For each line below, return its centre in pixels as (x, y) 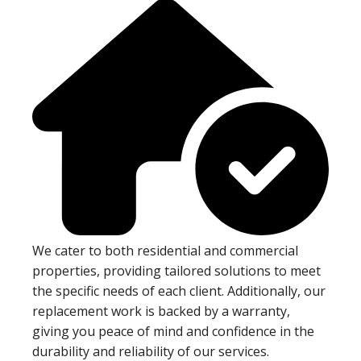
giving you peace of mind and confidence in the (173, 332)
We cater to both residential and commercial (165, 251)
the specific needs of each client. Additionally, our (179, 291)
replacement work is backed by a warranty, (161, 311)
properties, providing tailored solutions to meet (176, 271)
